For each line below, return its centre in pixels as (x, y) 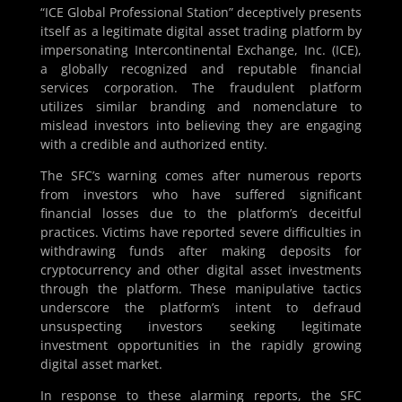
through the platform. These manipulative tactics (201, 289)
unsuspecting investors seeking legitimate (201, 327)
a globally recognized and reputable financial (201, 69)
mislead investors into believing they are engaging (201, 126)
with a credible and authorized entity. (153, 144)
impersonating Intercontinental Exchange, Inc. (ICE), (201, 50)
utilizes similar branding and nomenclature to (201, 107)
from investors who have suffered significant (201, 195)
